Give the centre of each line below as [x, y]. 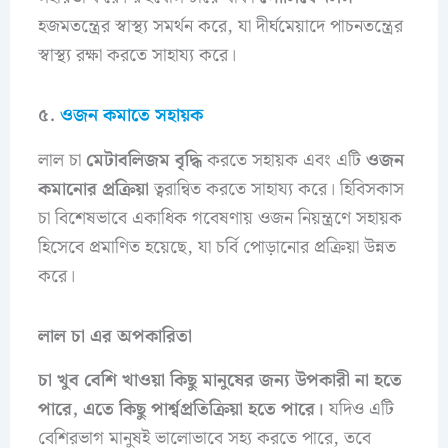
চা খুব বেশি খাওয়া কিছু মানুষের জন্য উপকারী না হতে [219, 381]
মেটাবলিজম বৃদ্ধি [143, 160]
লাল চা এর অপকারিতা [114, 337]
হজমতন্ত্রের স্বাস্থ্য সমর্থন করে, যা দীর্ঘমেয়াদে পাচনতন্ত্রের [220, 26]
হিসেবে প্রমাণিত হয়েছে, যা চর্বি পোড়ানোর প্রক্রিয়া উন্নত [216, 247]
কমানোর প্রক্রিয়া [93, 189]
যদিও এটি [358, 410]
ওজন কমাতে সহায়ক [131, 116]
